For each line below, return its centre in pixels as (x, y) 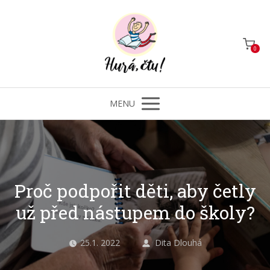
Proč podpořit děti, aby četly (135, 191)
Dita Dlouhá (178, 243)
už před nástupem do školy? (135, 212)
